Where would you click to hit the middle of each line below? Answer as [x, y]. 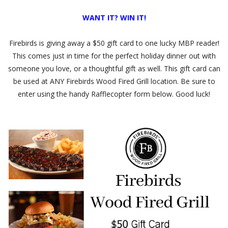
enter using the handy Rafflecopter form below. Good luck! [114, 94]
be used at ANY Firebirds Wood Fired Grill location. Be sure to [114, 81]
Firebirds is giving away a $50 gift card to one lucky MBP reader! [114, 43]
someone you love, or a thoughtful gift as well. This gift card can [114, 68]
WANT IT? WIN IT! [114, 17]
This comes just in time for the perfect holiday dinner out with [114, 55]
